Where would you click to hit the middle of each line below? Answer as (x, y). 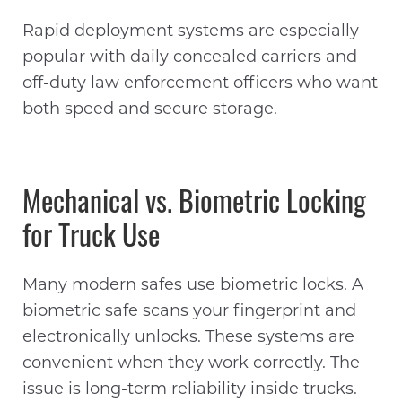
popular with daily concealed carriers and (190, 58)
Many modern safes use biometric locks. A (193, 285)
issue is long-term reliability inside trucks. (190, 389)
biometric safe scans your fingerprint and (190, 311)
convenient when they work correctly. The (192, 363)
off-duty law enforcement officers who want (201, 84)
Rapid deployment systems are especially (191, 32)
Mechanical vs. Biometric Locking (195, 206)
